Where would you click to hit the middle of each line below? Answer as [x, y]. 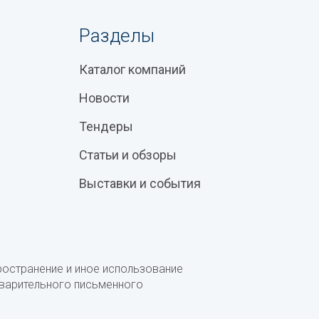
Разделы [116, 36]
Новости [104, 98]
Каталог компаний [132, 69]
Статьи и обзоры [127, 155]
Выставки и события [140, 183]
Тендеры [106, 126]
